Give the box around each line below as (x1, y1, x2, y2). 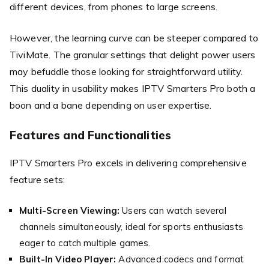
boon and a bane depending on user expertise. (10, 98, 212, 111)
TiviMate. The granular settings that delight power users (10, 48, 256, 61)
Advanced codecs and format (116, 253, 244, 265)
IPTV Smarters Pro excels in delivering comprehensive (10, 156, 247, 169)
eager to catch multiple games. (19, 237, 151, 249)
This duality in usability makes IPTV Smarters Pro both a (10, 82, 256, 94)
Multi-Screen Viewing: (19, 204, 120, 216)
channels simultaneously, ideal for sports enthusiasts (19, 220, 243, 232)
